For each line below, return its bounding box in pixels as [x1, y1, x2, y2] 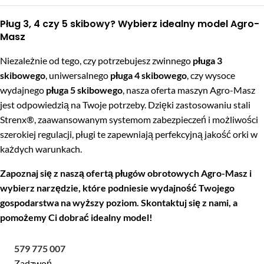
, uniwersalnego [45, 70, 110, 81]
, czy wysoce [187, 70, 235, 81]
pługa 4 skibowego [110, 70, 187, 81]
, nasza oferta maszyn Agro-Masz [123, 84, 255, 95]
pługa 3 [193, 55, 222, 66]
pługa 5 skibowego [46, 84, 123, 95]
